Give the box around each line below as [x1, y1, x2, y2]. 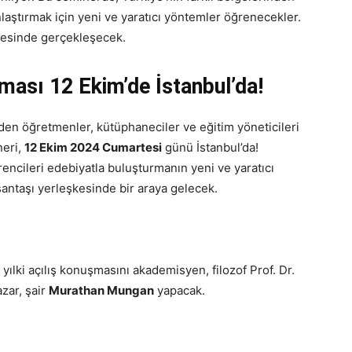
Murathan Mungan [49, 283, 154, 298]
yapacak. [154, 283, 205, 298]
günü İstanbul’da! [162, 140, 258, 155]
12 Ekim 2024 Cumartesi [24, 140, 162, 155]
